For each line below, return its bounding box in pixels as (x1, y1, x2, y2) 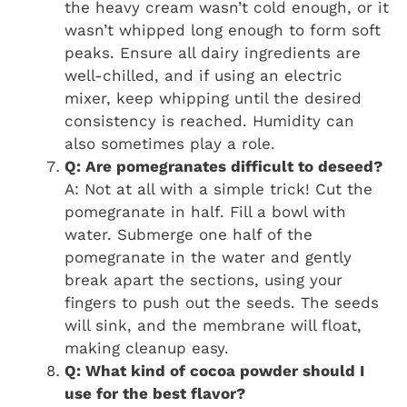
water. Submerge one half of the (65, 224, 313, 243)
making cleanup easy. (65, 338, 229, 357)
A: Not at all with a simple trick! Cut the (65, 179, 372, 198)
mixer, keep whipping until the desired (65, 88, 362, 107)
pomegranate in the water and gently (65, 247, 352, 266)
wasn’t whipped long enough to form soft (65, 20, 381, 39)
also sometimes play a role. (65, 134, 275, 153)
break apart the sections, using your (65, 270, 342, 289)
